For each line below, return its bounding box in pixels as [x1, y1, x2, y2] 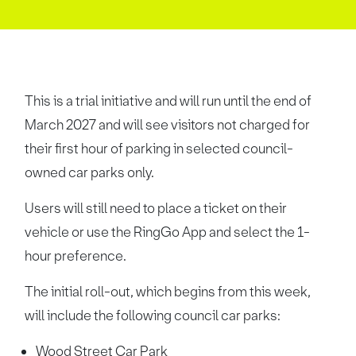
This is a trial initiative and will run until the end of [25, 92, 312, 110]
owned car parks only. [25, 164, 155, 181]
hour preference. [25, 247, 127, 265]
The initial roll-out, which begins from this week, [25, 283, 311, 300]
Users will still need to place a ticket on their [25, 199, 288, 217]
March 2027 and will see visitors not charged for [25, 116, 311, 133]
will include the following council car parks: [25, 307, 281, 324]
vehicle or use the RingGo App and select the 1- [25, 223, 311, 241]
